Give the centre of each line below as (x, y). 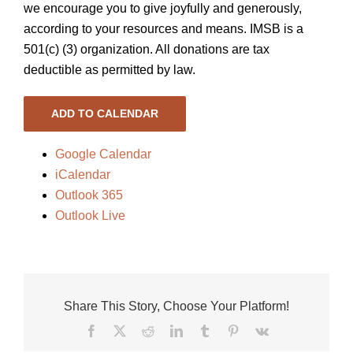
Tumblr (228, 331)
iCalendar (83, 175)
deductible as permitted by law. (110, 70)
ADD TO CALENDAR (105, 114)
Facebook (121, 331)
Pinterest (260, 331)
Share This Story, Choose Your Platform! (176, 307)
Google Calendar (103, 154)
